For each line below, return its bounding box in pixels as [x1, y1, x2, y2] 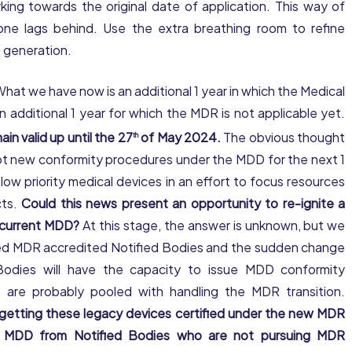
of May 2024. [137, 129, 222, 146]
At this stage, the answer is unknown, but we [79, 217, 346, 234]
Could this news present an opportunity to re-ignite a [21, 195, 346, 212]
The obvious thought [221, 129, 346, 146]
